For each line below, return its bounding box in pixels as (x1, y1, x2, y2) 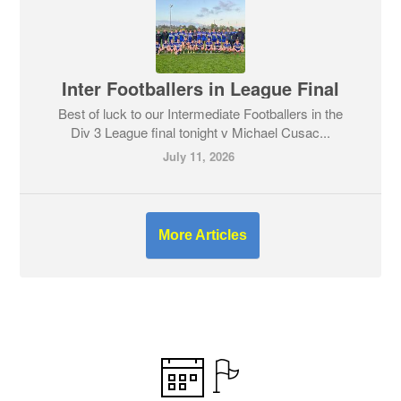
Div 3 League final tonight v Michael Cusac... (71, 122, 330, 141)
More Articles (158, 226, 247, 243)
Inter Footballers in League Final (62, 74, 339, 101)
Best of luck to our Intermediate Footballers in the (58, 103, 343, 123)
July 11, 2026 (162, 147, 235, 165)
